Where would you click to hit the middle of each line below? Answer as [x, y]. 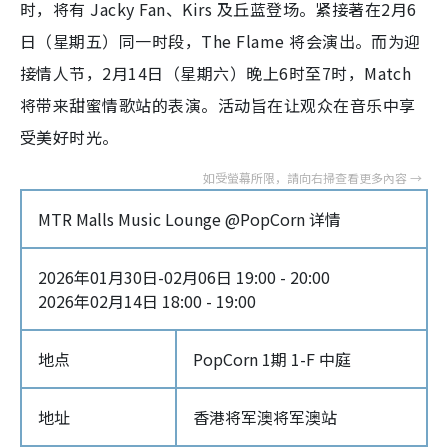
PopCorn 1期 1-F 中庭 [272, 359]
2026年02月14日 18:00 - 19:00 [147, 301]
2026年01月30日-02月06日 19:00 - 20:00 [184, 277]
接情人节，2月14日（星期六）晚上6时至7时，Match [216, 73]
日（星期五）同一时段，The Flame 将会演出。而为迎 [220, 41]
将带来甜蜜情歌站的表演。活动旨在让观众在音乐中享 [218, 105]
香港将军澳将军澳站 [265, 417]
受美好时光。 [69, 137]
